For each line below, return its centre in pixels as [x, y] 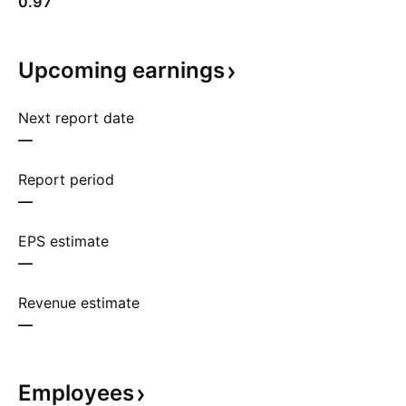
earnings [179, 70]
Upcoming [75, 70]
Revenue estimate [79, 303]
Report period [66, 179]
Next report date [76, 118]
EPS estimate [63, 241]
